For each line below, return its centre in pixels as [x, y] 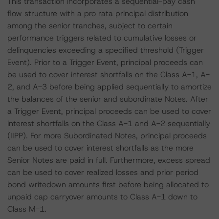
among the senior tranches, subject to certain [90, 26]
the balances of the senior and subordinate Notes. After [108, 99]
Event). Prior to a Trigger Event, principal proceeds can [105, 62]
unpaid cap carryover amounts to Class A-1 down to [102, 197]
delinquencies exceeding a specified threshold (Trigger [106, 50]
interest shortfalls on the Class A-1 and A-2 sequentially [109, 123]
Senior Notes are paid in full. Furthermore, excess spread [109, 160]
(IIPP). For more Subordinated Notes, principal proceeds [107, 136]
